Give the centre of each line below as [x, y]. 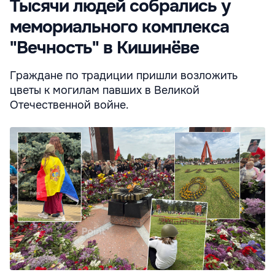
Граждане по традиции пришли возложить [124, 76]
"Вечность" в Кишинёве [104, 48]
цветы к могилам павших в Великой [105, 91]
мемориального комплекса [119, 27]
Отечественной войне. [69, 105]
